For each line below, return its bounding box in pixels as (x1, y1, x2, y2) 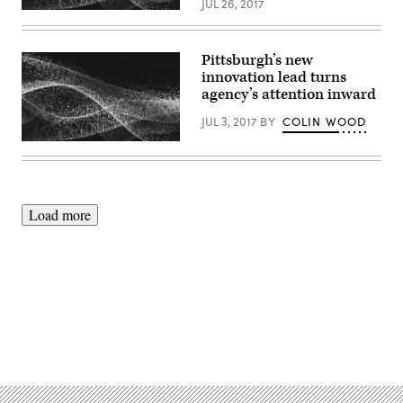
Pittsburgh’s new (201, 49, 313, 70)
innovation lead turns (201, 67, 346, 87)
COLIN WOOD (282, 112, 367, 130)
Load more (29, 204, 91, 224)
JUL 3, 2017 (201, 112, 260, 130)
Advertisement (200, 323, 282, 343)
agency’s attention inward (201, 84, 376, 104)
